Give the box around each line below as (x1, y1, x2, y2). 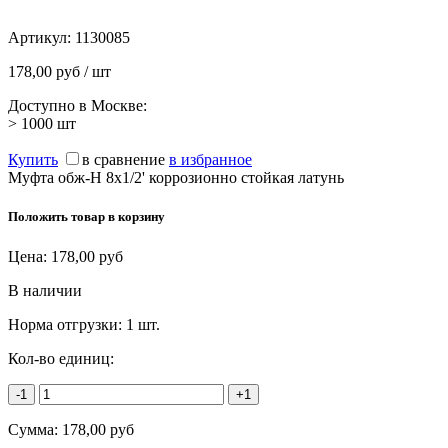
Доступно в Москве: (8, 97, 147, 115)
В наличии (8, 281, 82, 299)
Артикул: (8, 29, 75, 47)
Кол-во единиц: (8, 349, 114, 367)
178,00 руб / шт (8, 63, 111, 81)
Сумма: (8, 420, 62, 438)
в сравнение (82, 151, 165, 169)
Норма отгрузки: (8, 315, 126, 333)
